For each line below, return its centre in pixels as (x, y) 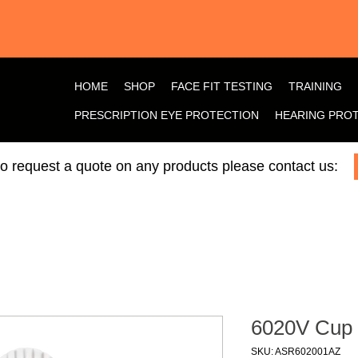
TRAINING (315, 87)
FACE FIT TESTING (222, 87)
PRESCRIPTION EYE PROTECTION (167, 115)
